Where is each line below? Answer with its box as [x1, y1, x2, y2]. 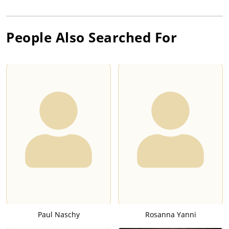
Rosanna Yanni [145, 210, 196, 220]
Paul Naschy [37, 210, 80, 220]
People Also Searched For [6, 28, 177, 47]
